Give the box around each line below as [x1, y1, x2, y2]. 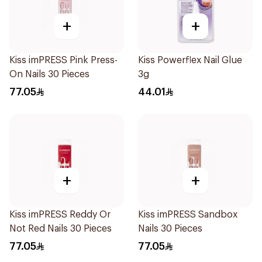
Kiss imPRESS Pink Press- [9, 56, 118, 65]
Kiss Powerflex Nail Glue [138, 56, 242, 65]
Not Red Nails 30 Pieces [9, 224, 112, 233]
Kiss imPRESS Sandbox [138, 210, 237, 219]
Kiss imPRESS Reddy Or [9, 210, 111, 219]
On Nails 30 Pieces [9, 70, 89, 79]
